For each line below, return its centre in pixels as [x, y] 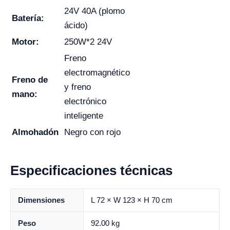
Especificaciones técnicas [91, 170]
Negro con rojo [92, 132]
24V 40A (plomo [94, 11]
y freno [78, 87]
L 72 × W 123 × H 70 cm [132, 200]
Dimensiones [41, 200]
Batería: [28, 18]
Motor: [25, 42]
